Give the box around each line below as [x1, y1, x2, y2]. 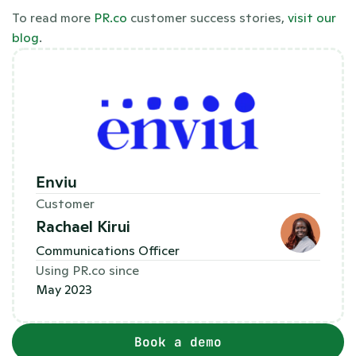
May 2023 [36, 281, 92, 297]
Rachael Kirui [36, 215, 130, 237]
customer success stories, [127, 9, 284, 25]
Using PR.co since [36, 261, 139, 278]
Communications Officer [36, 242, 180, 258]
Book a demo [134, 333, 222, 350]
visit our [284, 9, 336, 25]
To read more [12, 9, 94, 25]
